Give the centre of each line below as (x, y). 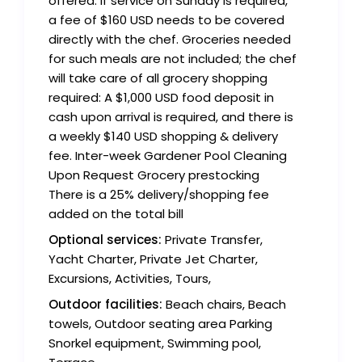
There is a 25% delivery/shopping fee (159, 195)
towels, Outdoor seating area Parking (161, 324)
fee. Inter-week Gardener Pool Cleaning (168, 156)
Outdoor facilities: (106, 305)
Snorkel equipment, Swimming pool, (155, 343)
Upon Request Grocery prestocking (154, 175)
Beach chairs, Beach (225, 305)
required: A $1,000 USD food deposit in (162, 98)
